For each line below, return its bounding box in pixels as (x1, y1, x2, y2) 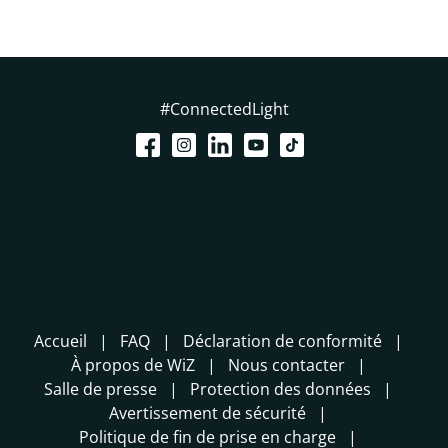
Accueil (33, 330, 87, 353)
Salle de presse (44, 378, 157, 401)
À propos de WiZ (70, 354, 195, 377)
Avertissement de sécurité (109, 402, 306, 425)
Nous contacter (227, 354, 345, 377)
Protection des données (190, 378, 371, 401)
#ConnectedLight (159, 98, 289, 121)
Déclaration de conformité (182, 330, 382, 353)
